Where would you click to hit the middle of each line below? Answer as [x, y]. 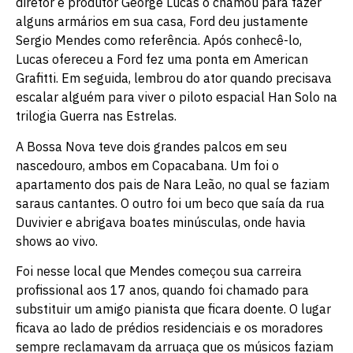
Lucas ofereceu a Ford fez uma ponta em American [162, 59]
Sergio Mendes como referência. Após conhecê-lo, [159, 41]
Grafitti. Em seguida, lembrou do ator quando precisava [174, 78]
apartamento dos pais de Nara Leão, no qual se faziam [173, 184]
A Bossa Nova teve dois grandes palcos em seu [151, 146]
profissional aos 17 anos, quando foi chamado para [162, 290]
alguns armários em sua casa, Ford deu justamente [162, 22]
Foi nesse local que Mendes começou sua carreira [159, 271]
